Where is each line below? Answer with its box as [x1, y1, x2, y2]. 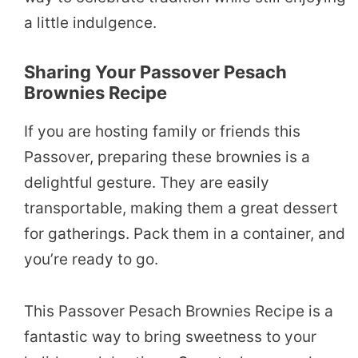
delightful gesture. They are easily [24, 173, 269, 193]
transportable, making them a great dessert [24, 199, 338, 218]
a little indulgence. [24, 14, 157, 33]
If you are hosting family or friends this [24, 122, 300, 141]
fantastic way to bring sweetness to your [24, 327, 316, 346]
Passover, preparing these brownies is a [24, 148, 310, 167]
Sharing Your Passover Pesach [24, 62, 287, 83]
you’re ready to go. [24, 250, 158, 269]
